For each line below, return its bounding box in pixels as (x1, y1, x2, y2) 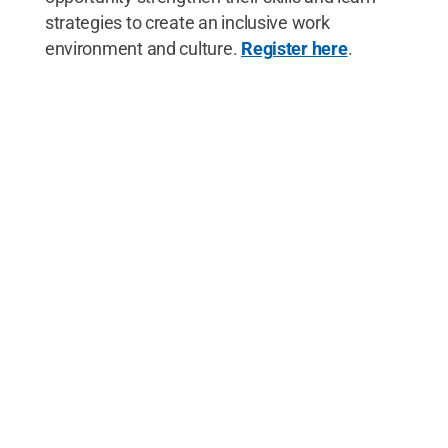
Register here (241, 38, 348, 59)
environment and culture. (44, 38, 242, 59)
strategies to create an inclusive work (44, 12, 330, 33)
